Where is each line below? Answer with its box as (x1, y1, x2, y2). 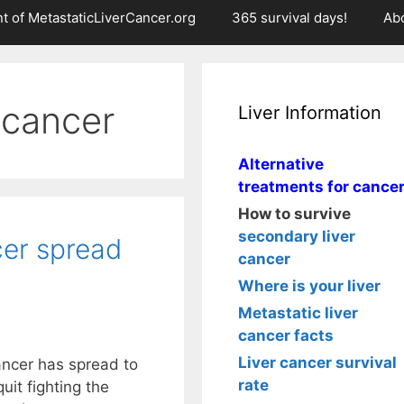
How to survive (238, 205, 351, 223)
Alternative (238, 155, 324, 173)
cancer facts (238, 326, 334, 344)
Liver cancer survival (238, 353, 397, 372)
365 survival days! (232, 9, 347, 26)
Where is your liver (238, 277, 381, 295)
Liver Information (238, 102, 381, 124)
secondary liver (238, 227, 355, 245)
